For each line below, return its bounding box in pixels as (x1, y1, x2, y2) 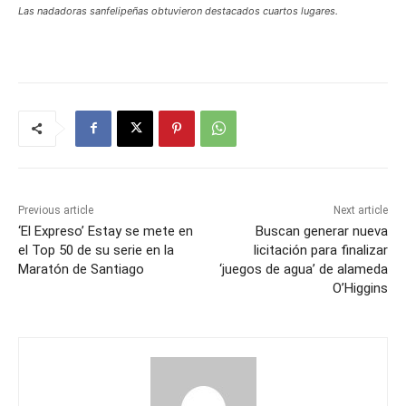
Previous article (18, 203, 93, 217)
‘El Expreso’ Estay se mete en (18, 222, 193, 239)
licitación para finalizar (253, 241, 388, 258)
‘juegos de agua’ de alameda (218, 260, 388, 277)
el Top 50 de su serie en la (18, 241, 174, 258)
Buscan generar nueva (255, 222, 388, 239)
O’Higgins (332, 279, 388, 296)
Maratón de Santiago (18, 260, 144, 277)
